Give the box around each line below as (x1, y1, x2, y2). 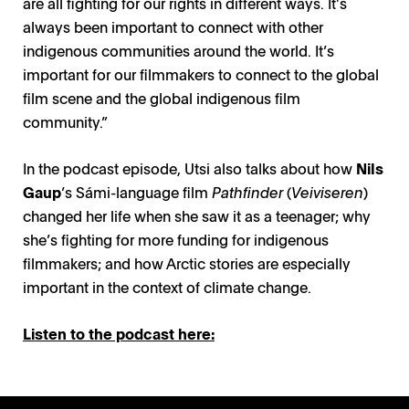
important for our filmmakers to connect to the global (23, 63, 379, 84)
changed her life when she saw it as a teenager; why (23, 204, 371, 225)
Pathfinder (212, 181, 283, 202)
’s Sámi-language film (61, 181, 212, 202)
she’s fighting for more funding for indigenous (23, 228, 329, 249)
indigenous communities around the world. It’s (23, 39, 334, 60)
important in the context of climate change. (23, 276, 311, 297)
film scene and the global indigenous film (23, 87, 300, 108)
